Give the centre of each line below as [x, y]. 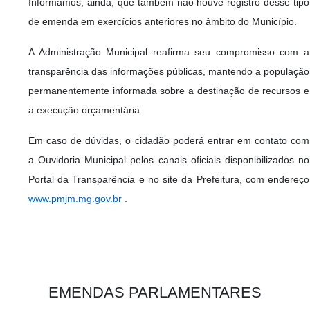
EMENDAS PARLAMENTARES [155, 292]
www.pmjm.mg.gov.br [75, 198]
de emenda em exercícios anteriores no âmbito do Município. [163, 21]
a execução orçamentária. [85, 110]
